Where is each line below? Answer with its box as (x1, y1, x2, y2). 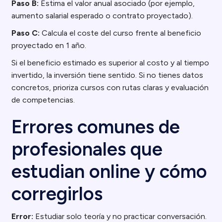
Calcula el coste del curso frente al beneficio (40, 28, 202, 38)
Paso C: (11, 28, 40, 38)
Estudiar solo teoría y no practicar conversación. (33, 212, 207, 221)
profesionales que (11, 138, 163, 161)
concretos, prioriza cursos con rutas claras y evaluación (11, 83, 209, 92)
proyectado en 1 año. (11, 41, 87, 50)
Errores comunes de (11, 115, 180, 138)
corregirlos (11, 182, 103, 205)
